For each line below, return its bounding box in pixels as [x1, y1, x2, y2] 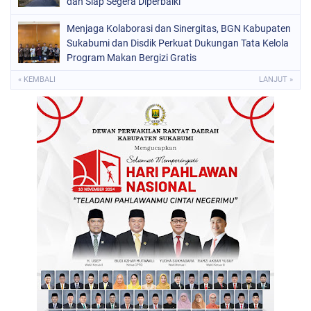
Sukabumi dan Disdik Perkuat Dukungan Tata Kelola [67, 37, 289, 49]
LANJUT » [259, 75, 293, 84]
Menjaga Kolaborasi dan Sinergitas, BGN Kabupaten [67, 23, 291, 34]
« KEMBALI [18, 75, 56, 84]
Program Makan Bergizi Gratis [67, 52, 196, 63]
